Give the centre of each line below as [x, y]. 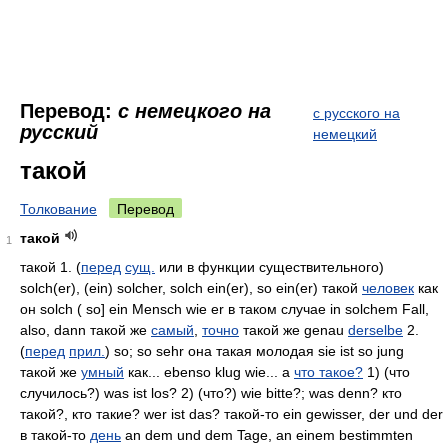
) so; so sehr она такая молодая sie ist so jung [254, 351]
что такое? [328, 372]
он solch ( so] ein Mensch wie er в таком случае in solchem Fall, [224, 309]
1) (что [386, 372]
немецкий [345, 134]
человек [388, 288]
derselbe [375, 330]
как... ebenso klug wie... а [209, 372]
